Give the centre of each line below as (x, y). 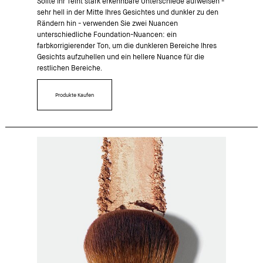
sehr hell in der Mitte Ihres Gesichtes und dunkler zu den (127, 12)
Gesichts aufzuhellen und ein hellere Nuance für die (120, 56)
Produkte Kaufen (74, 95)
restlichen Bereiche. (69, 68)
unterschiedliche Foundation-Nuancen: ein (107, 34)
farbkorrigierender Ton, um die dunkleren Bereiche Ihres (127, 45)
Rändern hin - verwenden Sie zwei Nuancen (107, 23)
